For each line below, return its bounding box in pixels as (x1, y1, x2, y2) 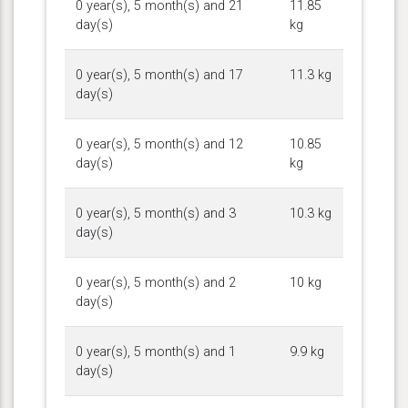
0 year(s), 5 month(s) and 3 (76, 205, 236, 221)
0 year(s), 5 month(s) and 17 (76, 66, 243, 83)
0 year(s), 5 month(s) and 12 (76, 136, 243, 152)
